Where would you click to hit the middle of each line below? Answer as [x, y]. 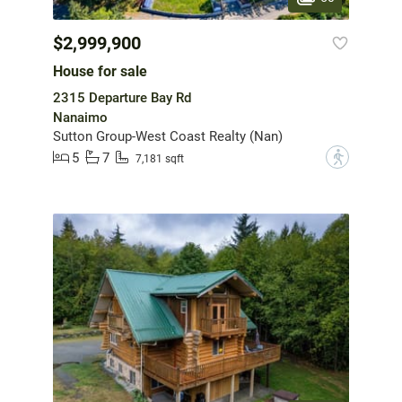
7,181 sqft [160, 158]
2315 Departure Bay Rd [122, 98]
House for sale [100, 72]
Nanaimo [80, 118]
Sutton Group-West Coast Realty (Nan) [168, 137]
